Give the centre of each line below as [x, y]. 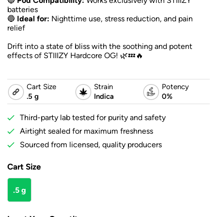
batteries [23, 10]
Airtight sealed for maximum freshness [86, 131]
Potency [175, 87]
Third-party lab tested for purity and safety [93, 118]
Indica [104, 96]
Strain [104, 87]
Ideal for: [33, 19]
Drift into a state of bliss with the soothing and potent [100, 46]
